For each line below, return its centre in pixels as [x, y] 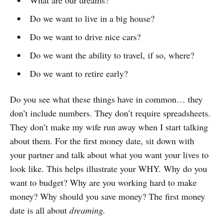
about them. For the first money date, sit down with [102, 141]
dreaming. [87, 210]
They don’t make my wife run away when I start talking [109, 127]
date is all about [40, 210]
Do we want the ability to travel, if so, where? [112, 55]
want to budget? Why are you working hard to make [103, 183]
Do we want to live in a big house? [92, 19]
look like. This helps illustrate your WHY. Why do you [109, 169]
